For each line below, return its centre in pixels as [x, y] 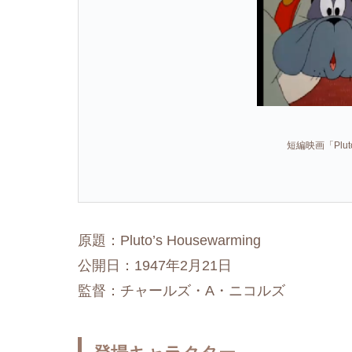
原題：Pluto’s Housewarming [169, 241]
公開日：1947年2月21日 [155, 266]
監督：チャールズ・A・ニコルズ [181, 291]
